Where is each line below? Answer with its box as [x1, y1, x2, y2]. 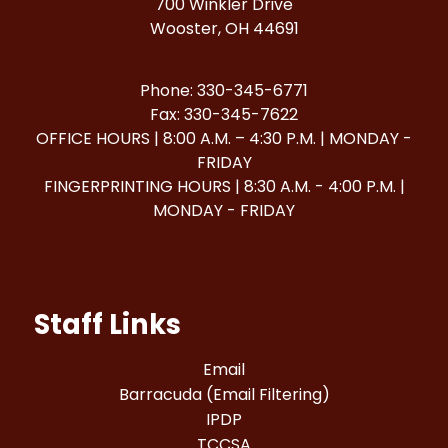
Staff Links [34, 305, 181, 345]
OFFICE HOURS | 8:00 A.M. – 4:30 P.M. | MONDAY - [36, 127, 412, 151]
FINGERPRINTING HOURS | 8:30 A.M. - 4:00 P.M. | [43, 175, 405, 199]
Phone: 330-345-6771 [140, 79, 308, 103]
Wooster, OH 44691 [149, 17, 299, 41]
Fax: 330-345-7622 [150, 103, 298, 127]
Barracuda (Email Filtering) [118, 383, 330, 407]
